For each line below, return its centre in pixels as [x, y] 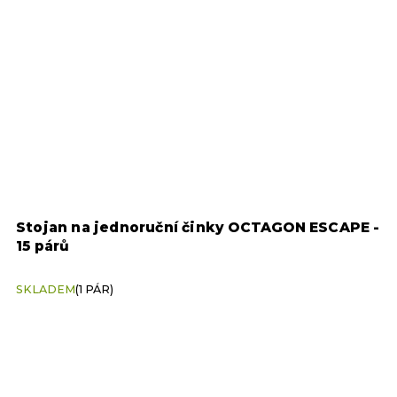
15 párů [43, 245]
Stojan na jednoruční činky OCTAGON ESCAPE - [198, 227]
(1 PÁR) [94, 289]
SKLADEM [46, 289]
